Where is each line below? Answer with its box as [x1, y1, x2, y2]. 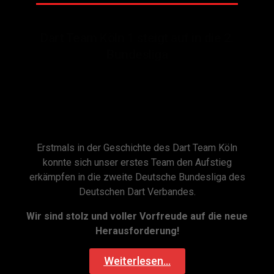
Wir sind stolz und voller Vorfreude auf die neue [26, 210, 248, 222]
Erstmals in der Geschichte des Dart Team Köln [37, 141, 237, 154]
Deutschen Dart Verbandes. [78, 185, 196, 198]
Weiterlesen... [103, 254, 171, 267]
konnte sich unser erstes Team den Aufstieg [42, 156, 232, 168]
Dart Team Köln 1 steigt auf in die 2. [40, 30, 234, 45]
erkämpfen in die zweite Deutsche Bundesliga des [29, 171, 245, 183]
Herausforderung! [95, 224, 179, 237]
